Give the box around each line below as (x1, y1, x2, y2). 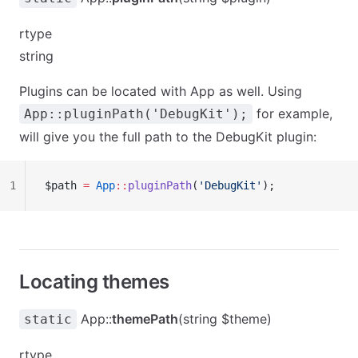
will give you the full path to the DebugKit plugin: (19, 129, 316, 145)
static (24, 312, 72, 327)
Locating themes (19, 270, 169, 293)
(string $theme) (178, 311, 272, 327)
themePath (112, 311, 178, 327)
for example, (253, 105, 332, 121)
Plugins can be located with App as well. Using (19, 83, 302, 99)
